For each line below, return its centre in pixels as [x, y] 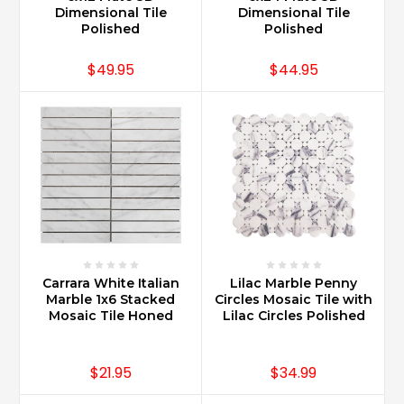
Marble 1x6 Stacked [110, 300]
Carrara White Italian [110, 284]
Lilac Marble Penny [294, 284]
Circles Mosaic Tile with [294, 300]
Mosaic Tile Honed [110, 316]
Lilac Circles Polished [294, 316]
